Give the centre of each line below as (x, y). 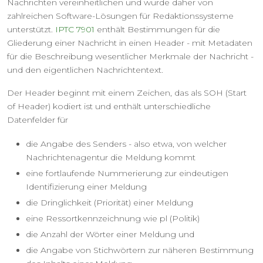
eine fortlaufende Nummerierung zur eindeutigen (127, 173)
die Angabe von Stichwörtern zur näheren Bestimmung (140, 250)
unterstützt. (31, 30)
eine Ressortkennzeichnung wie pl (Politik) (113, 219)
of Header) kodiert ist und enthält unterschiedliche (109, 107)
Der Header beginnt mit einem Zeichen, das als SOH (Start (127, 93)
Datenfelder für (38, 120)
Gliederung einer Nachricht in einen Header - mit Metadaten (130, 43)
